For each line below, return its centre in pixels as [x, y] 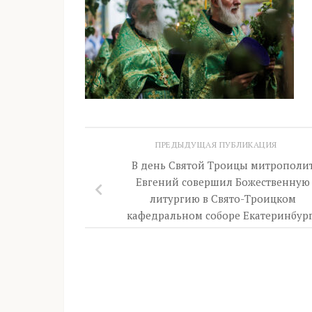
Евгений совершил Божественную [223, 181]
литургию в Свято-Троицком [223, 198]
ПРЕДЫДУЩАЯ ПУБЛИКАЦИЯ [217, 145]
